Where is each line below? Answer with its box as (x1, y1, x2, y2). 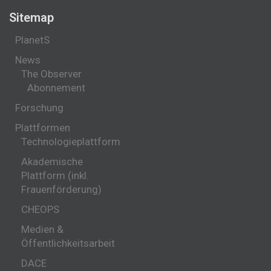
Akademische (21, 155, 83, 168)
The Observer (21, 68, 82, 80)
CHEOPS (21, 203, 59, 216)
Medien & (21, 223, 64, 236)
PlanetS (15, 34, 50, 47)
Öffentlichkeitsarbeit (21, 237, 115, 250)
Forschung (15, 102, 64, 114)
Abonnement (27, 82, 85, 94)
